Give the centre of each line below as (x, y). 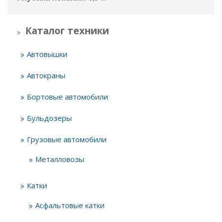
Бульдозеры (49, 118)
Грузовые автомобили (67, 139)
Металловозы (60, 159)
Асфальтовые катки (70, 205)
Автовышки (47, 54)
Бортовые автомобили (67, 96)
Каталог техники (67, 30)
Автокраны (46, 75)
